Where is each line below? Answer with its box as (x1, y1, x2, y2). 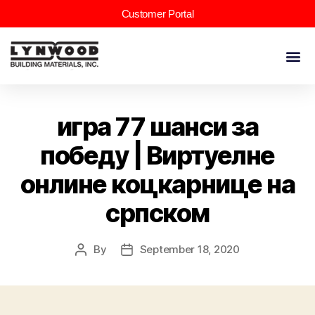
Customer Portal (121, 8, 194, 20)
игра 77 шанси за (56, 111, 259, 143)
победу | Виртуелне (40, 140, 275, 172)
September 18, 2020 (139, 243, 240, 257)
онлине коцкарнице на (20, 169, 295, 200)
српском (105, 198, 210, 229)
